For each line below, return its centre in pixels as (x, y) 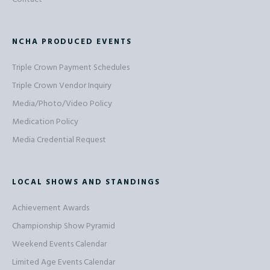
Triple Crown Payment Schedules (71, 67)
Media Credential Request (59, 140)
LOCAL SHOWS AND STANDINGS (86, 182)
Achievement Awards (51, 208)
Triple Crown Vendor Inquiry (62, 86)
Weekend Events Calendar (59, 244)
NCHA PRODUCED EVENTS (72, 42)
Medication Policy (45, 122)
